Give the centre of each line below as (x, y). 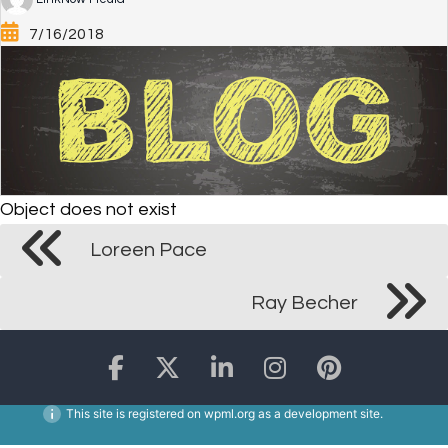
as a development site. (318, 413)
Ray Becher (304, 302)
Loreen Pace (148, 249)
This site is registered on (134, 413)
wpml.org (229, 413)
